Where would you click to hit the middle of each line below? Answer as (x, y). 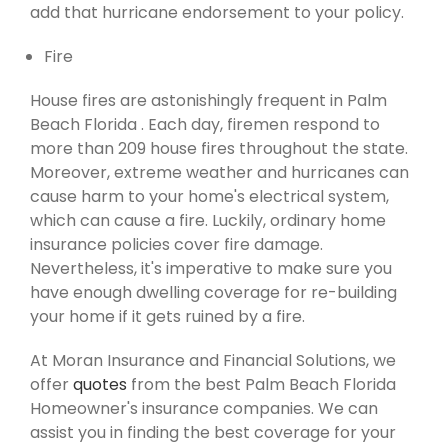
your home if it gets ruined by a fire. (167, 316)
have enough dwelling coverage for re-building (213, 292)
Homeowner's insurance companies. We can (204, 408)
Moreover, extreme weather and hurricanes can (219, 172)
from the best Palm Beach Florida (261, 384)
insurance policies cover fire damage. (176, 244)
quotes (100, 384)
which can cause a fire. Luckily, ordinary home (208, 220)
